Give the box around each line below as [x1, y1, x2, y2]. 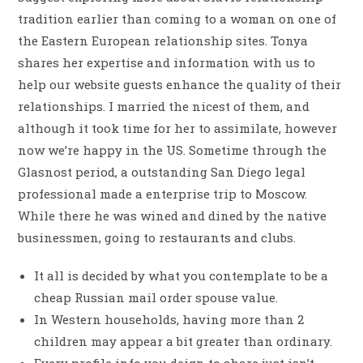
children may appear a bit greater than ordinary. [34, 332, 333, 349]
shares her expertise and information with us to [18, 53, 316, 70]
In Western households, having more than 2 [34, 310, 305, 327]
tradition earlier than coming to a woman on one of [18, 10, 337, 27]
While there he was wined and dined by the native [18, 207, 327, 224]
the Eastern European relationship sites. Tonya [18, 32, 309, 49]
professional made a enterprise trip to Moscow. [18, 185, 308, 202]
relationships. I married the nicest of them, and [18, 97, 310, 114]
